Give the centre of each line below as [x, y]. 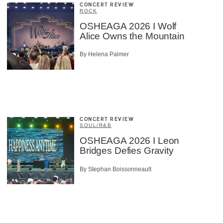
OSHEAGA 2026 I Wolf [128, 26]
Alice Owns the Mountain [132, 36]
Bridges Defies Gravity [127, 151]
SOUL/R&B [96, 125]
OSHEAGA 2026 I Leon [130, 141]
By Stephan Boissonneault [115, 169]
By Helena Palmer [104, 55]
